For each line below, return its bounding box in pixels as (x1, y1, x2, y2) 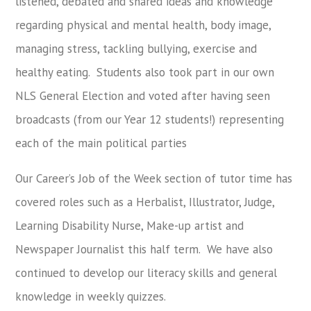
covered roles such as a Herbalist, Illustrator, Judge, (15, 194, 275, 210)
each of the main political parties (15, 135, 187, 151)
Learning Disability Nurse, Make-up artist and (15, 217, 244, 233)
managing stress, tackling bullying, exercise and (15, 40, 258, 56)
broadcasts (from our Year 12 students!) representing (15, 111, 285, 127)
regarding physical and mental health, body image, (15, 17, 271, 33)
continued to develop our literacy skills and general (15, 264, 278, 280)
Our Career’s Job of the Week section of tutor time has (15, 170, 293, 186)
